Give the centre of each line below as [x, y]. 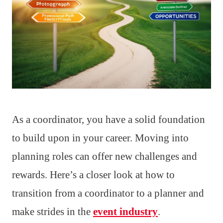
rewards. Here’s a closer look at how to [93, 175]
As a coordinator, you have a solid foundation [109, 120]
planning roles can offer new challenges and [105, 157]
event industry [125, 212]
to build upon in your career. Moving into [100, 138]
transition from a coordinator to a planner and [108, 193]
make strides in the [53, 212]
